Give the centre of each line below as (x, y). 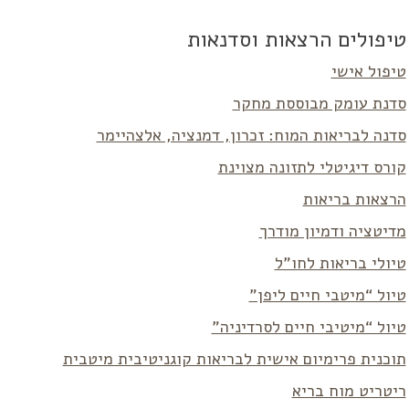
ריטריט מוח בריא (349, 391)
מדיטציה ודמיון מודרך (332, 231)
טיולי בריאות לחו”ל (340, 263)
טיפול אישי (368, 72)
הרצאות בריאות (354, 199)
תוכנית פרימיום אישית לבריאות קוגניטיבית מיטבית (234, 359)
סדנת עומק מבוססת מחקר (319, 104)
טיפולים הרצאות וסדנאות (296, 40)
